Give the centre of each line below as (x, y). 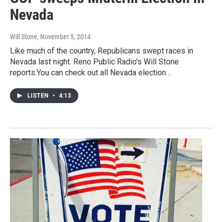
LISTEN (39, 96)
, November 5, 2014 (64, 37)
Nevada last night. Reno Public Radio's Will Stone (94, 62)
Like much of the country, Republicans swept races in (102, 51)
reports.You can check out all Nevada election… (90, 73)
